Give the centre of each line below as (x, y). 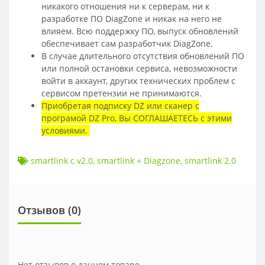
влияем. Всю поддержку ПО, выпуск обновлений (140, 31)
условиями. (66, 130)
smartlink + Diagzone (139, 160)
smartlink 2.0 (210, 160)
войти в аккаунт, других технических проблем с (138, 80)
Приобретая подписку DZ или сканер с (120, 105)
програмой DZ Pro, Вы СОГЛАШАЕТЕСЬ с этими (137, 118)
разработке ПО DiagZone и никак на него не (132, 18)
